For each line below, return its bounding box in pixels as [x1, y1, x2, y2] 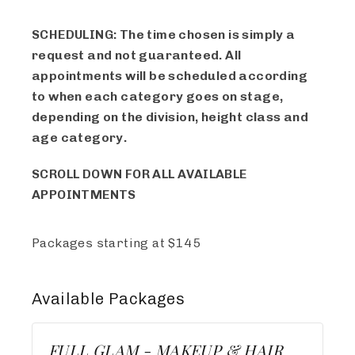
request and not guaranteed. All [32, 48, 242, 63]
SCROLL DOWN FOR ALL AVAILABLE [32, 166, 247, 181]
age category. [32, 130, 128, 145]
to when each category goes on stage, [32, 89, 284, 104]
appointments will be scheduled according [32, 68, 307, 83]
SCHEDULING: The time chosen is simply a [32, 27, 296, 42]
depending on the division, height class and [32, 109, 309, 124]
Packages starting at [32, 235, 169, 250]
